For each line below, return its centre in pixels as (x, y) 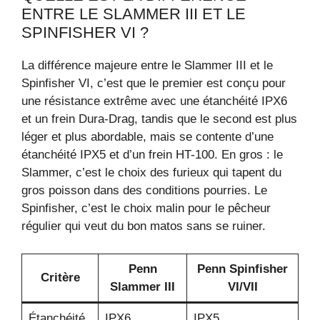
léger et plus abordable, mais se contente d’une (147, 137)
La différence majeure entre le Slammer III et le (147, 66)
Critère (60, 277)
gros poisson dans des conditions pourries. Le (144, 191)
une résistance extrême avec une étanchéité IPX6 (154, 101)
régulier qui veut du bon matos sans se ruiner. (144, 226)
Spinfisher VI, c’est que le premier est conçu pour (154, 84)
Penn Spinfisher (242, 269)
